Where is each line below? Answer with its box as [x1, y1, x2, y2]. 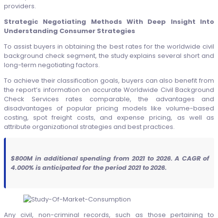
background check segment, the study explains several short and [4, 51, 214, 61]
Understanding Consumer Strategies [4, 26, 135, 36]
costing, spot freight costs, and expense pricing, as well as [4, 113, 214, 123]
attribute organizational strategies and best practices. [4, 122, 175, 132]
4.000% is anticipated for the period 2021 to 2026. [11, 163, 167, 173]
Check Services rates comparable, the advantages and [4, 94, 214, 104]
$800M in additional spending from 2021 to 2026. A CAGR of [11, 154, 209, 163]
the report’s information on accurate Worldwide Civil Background [4, 85, 214, 95]
